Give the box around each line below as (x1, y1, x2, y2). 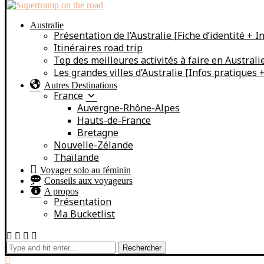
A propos (44, 186, 78, 196)
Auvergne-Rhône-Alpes (77, 103, 180, 115)
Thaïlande (54, 153, 99, 165)
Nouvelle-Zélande (54, 140, 133, 153)
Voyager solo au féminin (39, 165, 131, 175)
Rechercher (123, 243, 161, 252)
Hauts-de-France (77, 115, 151, 128)
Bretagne (77, 128, 118, 140)
